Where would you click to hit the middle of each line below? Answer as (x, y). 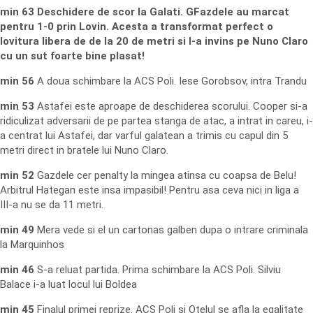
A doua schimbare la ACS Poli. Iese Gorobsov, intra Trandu (170, 81)
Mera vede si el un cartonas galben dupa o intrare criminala (171, 230)
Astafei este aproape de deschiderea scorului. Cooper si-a (171, 106)
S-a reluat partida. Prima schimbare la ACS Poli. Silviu (158, 270)
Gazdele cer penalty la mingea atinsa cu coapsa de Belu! (165, 175)
